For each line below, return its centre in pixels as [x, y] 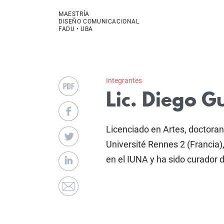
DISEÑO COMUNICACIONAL [99, 22]
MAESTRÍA [74, 14]
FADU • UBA [76, 29]
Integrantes [124, 80]
